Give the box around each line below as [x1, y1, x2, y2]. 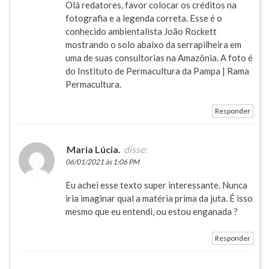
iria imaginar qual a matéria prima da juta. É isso [65, 192, 253, 204]
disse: [124, 143, 147, 155]
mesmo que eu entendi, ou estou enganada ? [65, 205, 238, 217]
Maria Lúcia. [67, 143, 121, 155]
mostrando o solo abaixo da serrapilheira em [65, 38, 241, 50]
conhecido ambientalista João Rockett [65, 25, 217, 37]
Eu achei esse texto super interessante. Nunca [65, 179, 247, 190]
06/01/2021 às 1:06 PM [65, 157, 139, 166]
